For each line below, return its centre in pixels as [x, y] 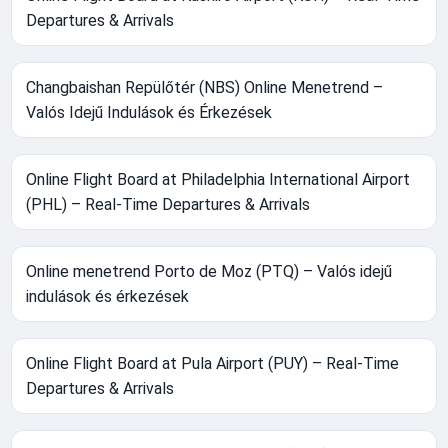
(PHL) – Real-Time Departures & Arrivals [168, 204]
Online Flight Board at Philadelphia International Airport [218, 179]
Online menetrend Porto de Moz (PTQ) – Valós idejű [209, 271]
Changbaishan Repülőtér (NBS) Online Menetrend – [205, 87]
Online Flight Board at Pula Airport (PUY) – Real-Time [213, 363]
